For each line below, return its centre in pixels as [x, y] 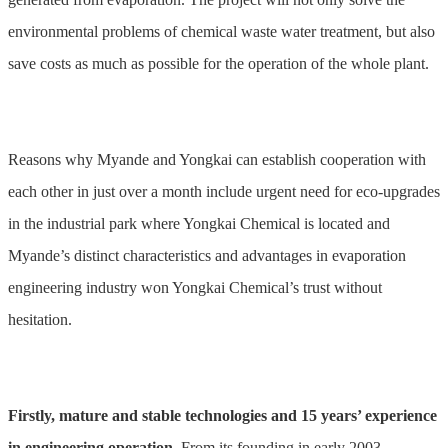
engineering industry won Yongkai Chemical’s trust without [195, 288]
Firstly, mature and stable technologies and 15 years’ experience [222, 416]
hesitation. [40, 320]
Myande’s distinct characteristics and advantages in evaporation [207, 256]
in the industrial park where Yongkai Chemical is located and [199, 224]
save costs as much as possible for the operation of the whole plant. [218, 64]
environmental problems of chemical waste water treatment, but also [221, 32]
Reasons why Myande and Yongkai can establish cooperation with [217, 160]
